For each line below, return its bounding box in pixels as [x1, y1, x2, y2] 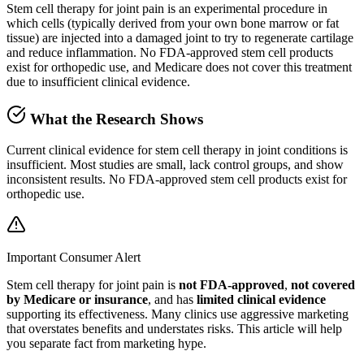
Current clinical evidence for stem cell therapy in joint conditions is [6, 143, 348, 158]
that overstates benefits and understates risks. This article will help [6, 322, 342, 336]
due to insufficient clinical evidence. [6, 74, 190, 89]
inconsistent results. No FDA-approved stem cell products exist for [6, 172, 347, 187]
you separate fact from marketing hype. [6, 336, 206, 351]
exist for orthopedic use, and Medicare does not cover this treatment [6, 59, 352, 74]
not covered [291, 278, 355, 292]
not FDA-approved [179, 278, 284, 292]
